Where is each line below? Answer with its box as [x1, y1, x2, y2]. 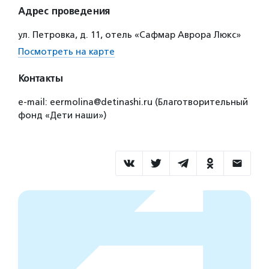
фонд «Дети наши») [18, 110, 106, 121]
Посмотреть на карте [18, 46, 115, 57]
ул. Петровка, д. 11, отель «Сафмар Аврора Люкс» [18, 29, 241, 40]
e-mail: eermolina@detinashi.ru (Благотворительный [18, 97, 248, 107]
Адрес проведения [18, 5, 110, 17]
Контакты [18, 73, 62, 85]
